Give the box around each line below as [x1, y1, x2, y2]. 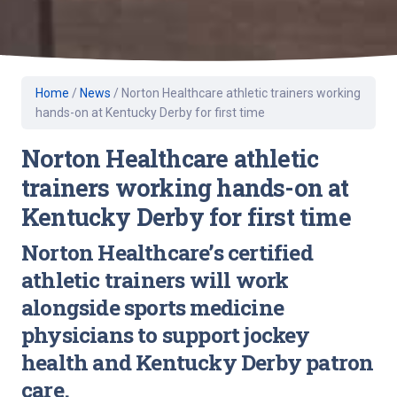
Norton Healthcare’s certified [21, 237, 313, 267]
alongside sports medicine [21, 292, 284, 322]
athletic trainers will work [21, 264, 289, 294]
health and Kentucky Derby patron [21, 346, 374, 377]
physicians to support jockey [21, 319, 310, 349]
